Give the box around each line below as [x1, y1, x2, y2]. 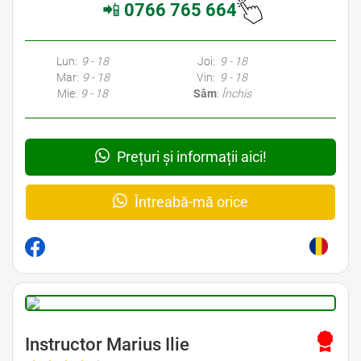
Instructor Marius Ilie [25, 334, 189, 355]
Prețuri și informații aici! [113, 148, 267, 166]
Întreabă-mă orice [131, 193, 248, 211]
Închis [221, 87, 251, 101]
